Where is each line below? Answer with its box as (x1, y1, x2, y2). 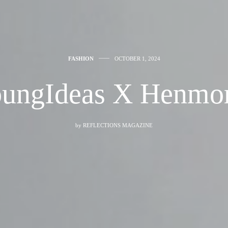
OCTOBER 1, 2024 (114, 55, 160, 62)
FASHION (68, 55, 94, 62)
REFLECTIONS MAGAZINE (83, 122, 153, 128)
